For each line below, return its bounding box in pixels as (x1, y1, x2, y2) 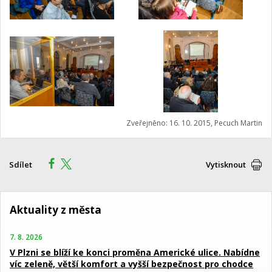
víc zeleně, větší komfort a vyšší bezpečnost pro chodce (10, 258, 253, 270)
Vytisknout (206, 159, 246, 171)
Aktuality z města (10, 203, 101, 217)
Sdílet (9, 159, 32, 171)
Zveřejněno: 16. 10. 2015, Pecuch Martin (126, 118, 262, 129)
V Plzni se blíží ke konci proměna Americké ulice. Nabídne (10, 246, 260, 259)
